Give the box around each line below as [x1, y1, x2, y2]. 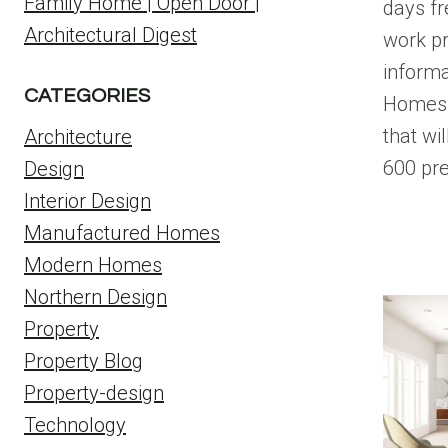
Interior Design [24, 189, 151, 213]
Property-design [24, 381, 164, 405]
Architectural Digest [24, 23, 197, 47]
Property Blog [24, 349, 143, 373]
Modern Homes [24, 253, 162, 277]
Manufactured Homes [24, 221, 220, 245]
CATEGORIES [24, 86, 150, 106]
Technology [24, 413, 126, 437]
